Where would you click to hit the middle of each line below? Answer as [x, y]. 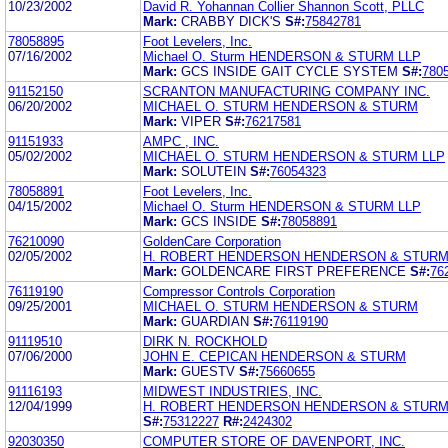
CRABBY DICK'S [233, 21]
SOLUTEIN [215, 171]
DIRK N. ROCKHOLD [205, 341]
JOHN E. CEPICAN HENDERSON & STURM [274, 356]
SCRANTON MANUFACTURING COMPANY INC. [286, 91]
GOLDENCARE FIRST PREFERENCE [295, 271]
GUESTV [210, 371]
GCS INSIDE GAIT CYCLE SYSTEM [291, 71]
